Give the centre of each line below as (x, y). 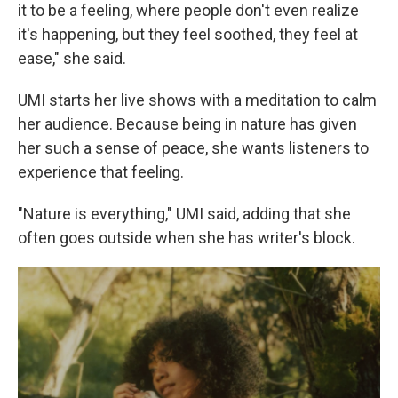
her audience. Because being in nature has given (187, 124)
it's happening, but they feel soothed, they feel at (188, 34)
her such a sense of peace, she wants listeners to (193, 148)
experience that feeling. (101, 172)
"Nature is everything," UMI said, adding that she (184, 214)
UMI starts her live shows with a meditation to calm (197, 100)
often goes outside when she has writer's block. (187, 238)
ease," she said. (72, 58)
